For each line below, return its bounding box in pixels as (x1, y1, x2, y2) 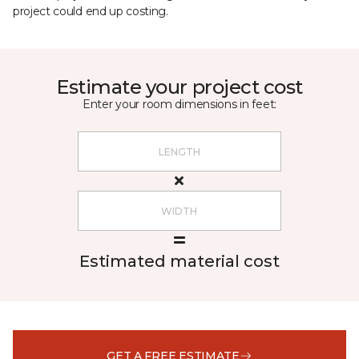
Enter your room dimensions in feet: (82, 97, 277, 111)
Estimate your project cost (56, 75, 303, 99)
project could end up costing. (13, 4, 168, 18)
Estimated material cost (79, 252, 280, 271)
